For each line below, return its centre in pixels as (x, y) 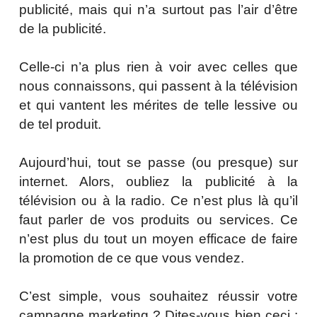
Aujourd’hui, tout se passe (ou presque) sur (158, 163)
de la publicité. (62, 29)
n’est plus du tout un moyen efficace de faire (158, 239)
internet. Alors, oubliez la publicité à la (158, 182)
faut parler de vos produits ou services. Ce (158, 220)
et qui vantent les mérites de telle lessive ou (158, 105)
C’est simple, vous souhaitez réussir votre (158, 296)
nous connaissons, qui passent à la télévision (158, 86)
